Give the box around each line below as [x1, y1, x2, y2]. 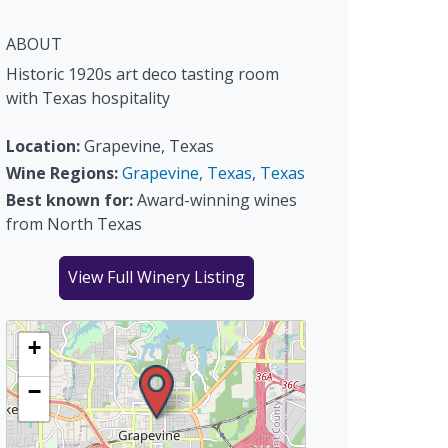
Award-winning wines [133, 189, 297, 212]
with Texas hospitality [6, 87, 170, 109]
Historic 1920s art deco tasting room [6, 63, 279, 85]
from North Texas [6, 213, 142, 236]
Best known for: [6, 189, 133, 212]
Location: [6, 135, 80, 157]
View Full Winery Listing [67, 266, 245, 289]
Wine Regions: [6, 162, 118, 185]
